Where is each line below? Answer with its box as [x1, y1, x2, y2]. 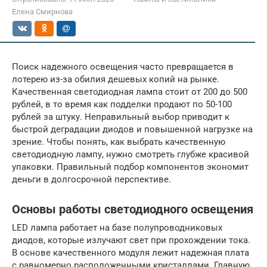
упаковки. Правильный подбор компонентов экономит [12, 161, 249, 172]
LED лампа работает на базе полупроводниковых [12, 222, 222, 233]
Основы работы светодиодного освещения [12, 202, 253, 216]
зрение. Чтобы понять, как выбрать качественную [12, 136, 225, 147]
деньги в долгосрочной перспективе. [12, 173, 171, 185]
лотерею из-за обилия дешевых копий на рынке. [12, 73, 219, 85]
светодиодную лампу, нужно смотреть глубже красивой [12, 148, 249, 160]
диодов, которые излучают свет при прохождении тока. [12, 234, 250, 246]
